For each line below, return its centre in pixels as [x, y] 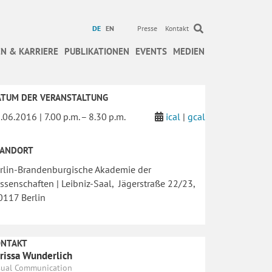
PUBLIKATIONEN [97, 51]
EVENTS [151, 51]
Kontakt [177, 28]
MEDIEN [189, 51]
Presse [147, 28]
